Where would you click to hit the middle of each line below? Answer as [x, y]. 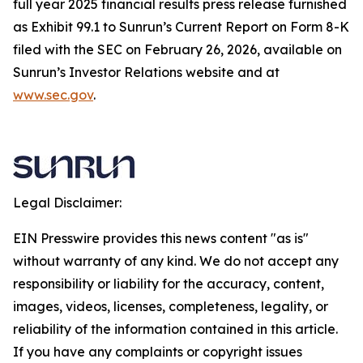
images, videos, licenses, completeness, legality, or [171, 306]
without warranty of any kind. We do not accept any [176, 261]
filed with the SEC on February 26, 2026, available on [177, 49]
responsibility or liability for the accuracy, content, [169, 284]
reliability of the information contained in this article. [175, 329]
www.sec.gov [53, 95]
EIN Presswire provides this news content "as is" [161, 238]
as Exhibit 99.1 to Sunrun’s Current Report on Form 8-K [181, 27]
